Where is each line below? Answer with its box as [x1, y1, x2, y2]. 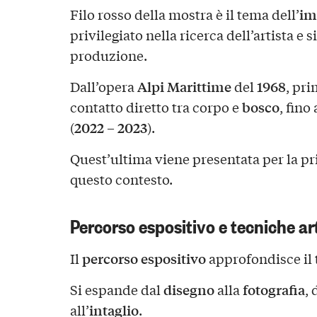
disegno [163, 279, 214, 300]
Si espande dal [69, 280, 163, 299]
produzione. [69, 45, 147, 64]
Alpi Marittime [137, 76, 231, 96]
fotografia [242, 279, 305, 300]
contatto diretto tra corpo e [69, 97, 242, 116]
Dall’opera [69, 76, 137, 96]
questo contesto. [69, 169, 173, 188]
